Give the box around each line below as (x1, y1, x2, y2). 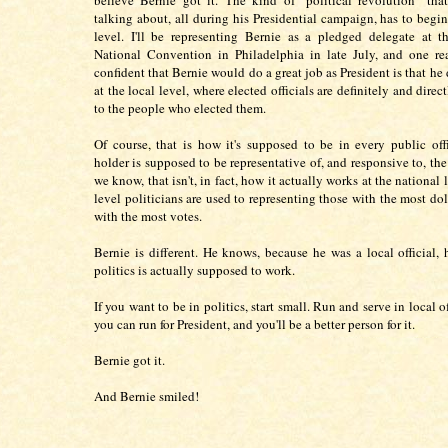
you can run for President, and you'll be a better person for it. (94, 315, 419, 333)
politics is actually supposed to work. (94, 261, 295, 279)
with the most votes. (94, 207, 202, 225)
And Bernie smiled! (94, 387, 199, 405)
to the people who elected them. (94, 99, 266, 117)
